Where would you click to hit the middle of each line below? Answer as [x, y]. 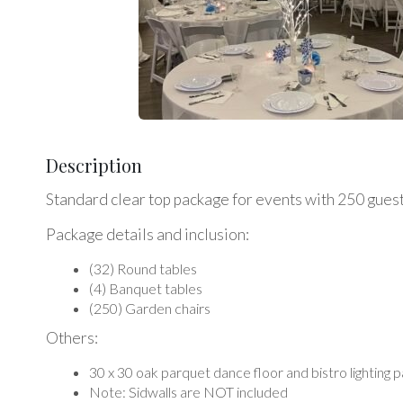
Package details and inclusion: [148, 234]
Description [94, 165]
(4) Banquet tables [146, 288]
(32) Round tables [143, 268]
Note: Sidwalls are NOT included [188, 391]
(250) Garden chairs [150, 308]
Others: [73, 337]
